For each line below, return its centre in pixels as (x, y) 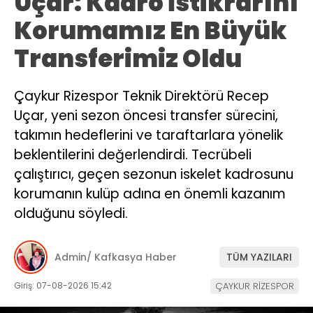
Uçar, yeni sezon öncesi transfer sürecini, (146, 115)
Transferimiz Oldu (128, 58)
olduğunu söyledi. (71, 213)
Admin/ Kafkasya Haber (116, 257)
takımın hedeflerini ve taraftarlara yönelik (148, 135)
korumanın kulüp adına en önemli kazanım (150, 194)
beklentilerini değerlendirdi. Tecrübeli (133, 154)
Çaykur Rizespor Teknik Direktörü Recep (141, 96)
